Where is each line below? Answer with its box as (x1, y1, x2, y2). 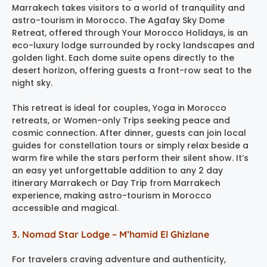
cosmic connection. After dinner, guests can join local (12, 126, 246, 139)
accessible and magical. (12, 201, 119, 214)
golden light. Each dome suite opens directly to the (12, 51, 234, 64)
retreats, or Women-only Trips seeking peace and (12, 114, 230, 126)
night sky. (12, 76, 52, 89)
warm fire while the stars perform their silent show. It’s (12, 151, 249, 164)
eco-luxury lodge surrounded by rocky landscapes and (12, 39, 254, 51)
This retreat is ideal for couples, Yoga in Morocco (12, 101, 226, 114)
